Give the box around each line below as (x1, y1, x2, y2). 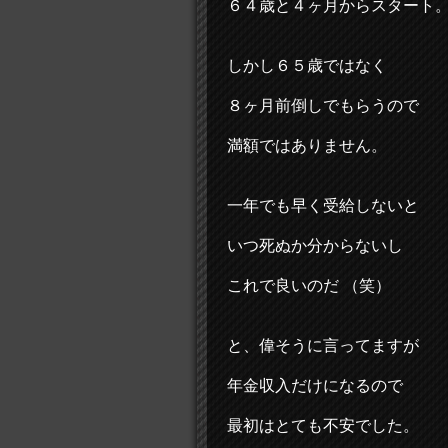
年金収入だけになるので (227, 377, 403, 394)
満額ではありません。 (227, 137, 387, 154)
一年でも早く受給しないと (227, 197, 419, 214)
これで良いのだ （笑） (227, 277, 391, 294)
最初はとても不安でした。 (227, 417, 419, 434)
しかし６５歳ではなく (227, 57, 387, 74)
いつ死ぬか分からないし (227, 237, 403, 254)
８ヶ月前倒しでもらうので (227, 97, 419, 114)
